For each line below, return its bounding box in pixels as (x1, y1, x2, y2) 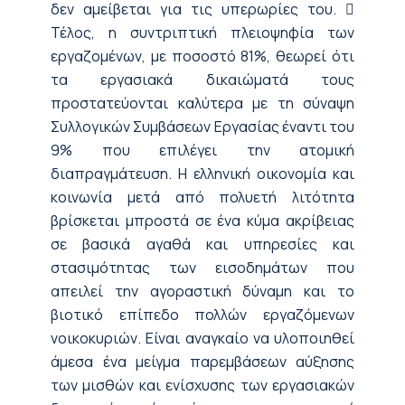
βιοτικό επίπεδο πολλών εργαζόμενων (51, 304, 354, 325)
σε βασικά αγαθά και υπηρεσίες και (51, 233, 354, 254)
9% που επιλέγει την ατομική (51, 139, 354, 160)
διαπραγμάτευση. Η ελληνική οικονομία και (51, 163, 354, 184)
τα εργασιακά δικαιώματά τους (51, 69, 354, 89)
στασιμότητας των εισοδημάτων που (51, 257, 354, 278)
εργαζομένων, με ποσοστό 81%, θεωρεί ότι (51, 45, 354, 66)
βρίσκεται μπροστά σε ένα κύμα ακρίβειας (51, 210, 354, 231)
